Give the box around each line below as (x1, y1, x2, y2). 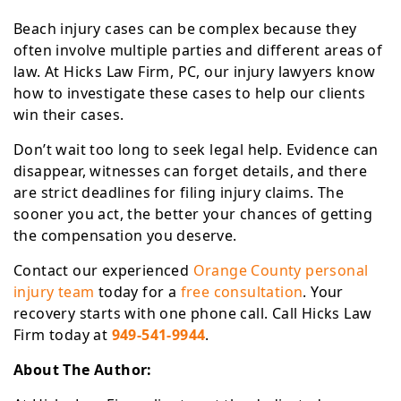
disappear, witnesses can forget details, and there (13, 161, 367, 181)
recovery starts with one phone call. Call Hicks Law (13, 303, 372, 323)
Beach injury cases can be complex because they (13, 19, 357, 38)
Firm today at (13, 325, 108, 345)
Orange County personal (192, 260, 369, 280)
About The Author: (13, 360, 152, 380)
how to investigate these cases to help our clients (13, 83, 365, 103)
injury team (13, 282, 95, 302)
